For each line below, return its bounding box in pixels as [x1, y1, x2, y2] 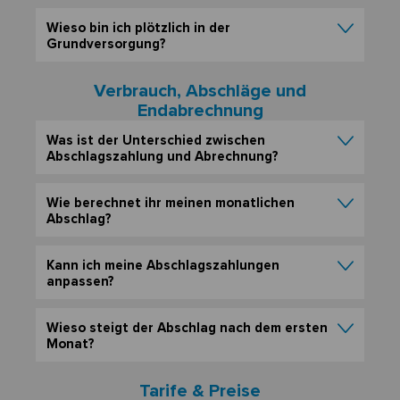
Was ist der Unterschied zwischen [46, 132, 265, 149]
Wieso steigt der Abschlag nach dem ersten [46, 320, 328, 337]
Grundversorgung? [46, 36, 166, 53]
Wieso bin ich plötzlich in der [46, 20, 230, 37]
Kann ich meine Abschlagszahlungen [46, 257, 279, 274]
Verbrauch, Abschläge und [94, 80, 306, 103]
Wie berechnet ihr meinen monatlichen [46, 195, 295, 212]
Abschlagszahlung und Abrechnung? [46, 148, 279, 165]
